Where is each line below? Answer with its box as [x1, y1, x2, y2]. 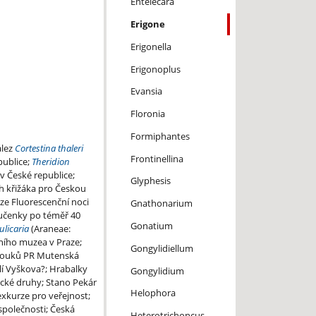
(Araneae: [28, 222, 71, 236]
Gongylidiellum [130, 241, 193, 255]
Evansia [130, 85, 162, 98]
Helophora [130, 286, 176, 300]
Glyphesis [130, 174, 171, 188]
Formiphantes [130, 129, 190, 142]
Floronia [130, 107, 165, 121]
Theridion [31, 155, 70, 169]
